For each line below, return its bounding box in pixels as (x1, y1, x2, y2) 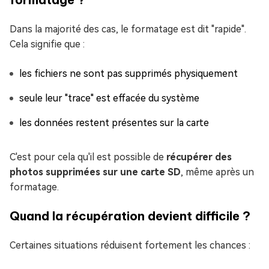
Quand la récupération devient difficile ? (10, 208, 250, 223)
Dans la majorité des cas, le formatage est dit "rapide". (10, 23, 246, 35)
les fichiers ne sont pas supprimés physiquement (19, 68, 238, 79)
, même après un (181, 166, 254, 178)
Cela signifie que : (10, 38, 85, 50)
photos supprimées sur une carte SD (10, 166, 181, 178)
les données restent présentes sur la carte (19, 117, 209, 128)
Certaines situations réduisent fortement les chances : (10, 240, 250, 251)
